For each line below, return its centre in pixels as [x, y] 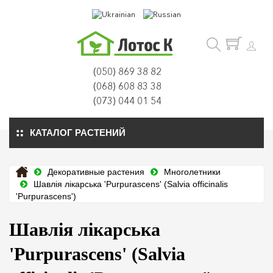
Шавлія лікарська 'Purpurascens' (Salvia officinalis [131, 184]
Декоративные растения [96, 172]
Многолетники [192, 172]
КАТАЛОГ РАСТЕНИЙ [78, 132]
